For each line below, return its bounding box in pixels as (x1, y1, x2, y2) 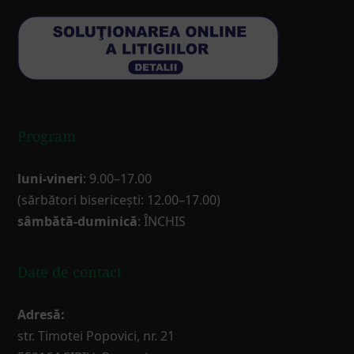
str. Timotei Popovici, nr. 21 (17, 327, 175, 345)
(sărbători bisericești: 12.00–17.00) (17, 191, 221, 209)
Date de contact (17, 262, 122, 282)
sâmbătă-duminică (17, 213, 138, 231)
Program (17, 126, 77, 146)
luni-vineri (17, 170, 84, 188)
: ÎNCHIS (137, 213, 186, 231)
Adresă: (17, 306, 66, 324)
